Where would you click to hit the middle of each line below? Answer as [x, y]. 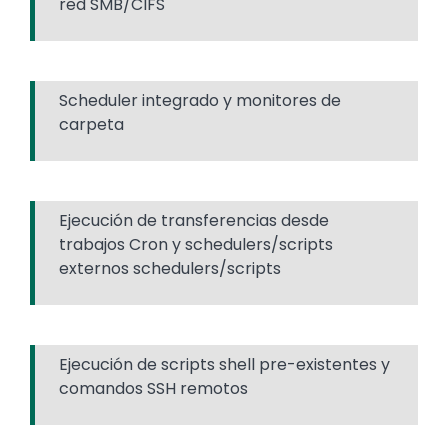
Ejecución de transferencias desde [194, 220]
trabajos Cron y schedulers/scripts [196, 244]
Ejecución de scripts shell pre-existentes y [224, 364]
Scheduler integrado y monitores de [200, 100]
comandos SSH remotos [153, 388]
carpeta [91, 124]
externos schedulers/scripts [170, 268]
